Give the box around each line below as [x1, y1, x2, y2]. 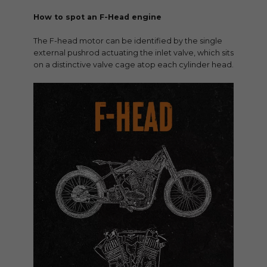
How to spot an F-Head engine [33, 12, 162, 21]
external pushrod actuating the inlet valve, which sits [33, 48, 234, 57]
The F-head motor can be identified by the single [33, 36, 222, 45]
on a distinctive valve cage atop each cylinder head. [33, 60, 234, 69]
